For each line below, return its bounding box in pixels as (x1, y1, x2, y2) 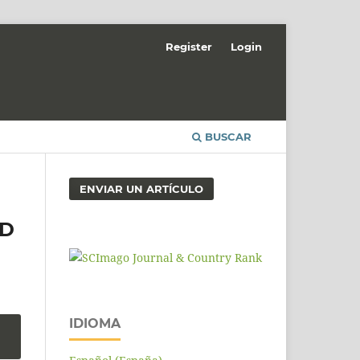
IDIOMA (69, 315, 121, 331)
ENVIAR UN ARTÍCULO (80, 182, 204, 195)
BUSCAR (202, 129, 252, 143)
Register (166, 39, 213, 53)
